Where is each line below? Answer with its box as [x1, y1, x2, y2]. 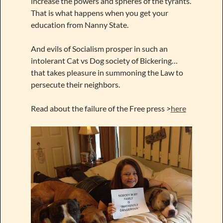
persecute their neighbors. [30, 79, 120, 89]
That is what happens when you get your [30, 7, 168, 17]
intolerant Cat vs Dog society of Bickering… [30, 55, 178, 65]
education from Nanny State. [30, 19, 128, 29]
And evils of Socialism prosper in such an [30, 43, 168, 53]
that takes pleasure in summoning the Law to [30, 67, 183, 77]
